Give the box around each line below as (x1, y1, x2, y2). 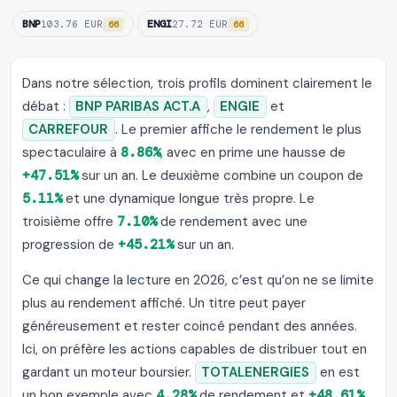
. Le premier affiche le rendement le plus (114, 121, 362, 139)
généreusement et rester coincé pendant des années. (22, 317, 357, 336)
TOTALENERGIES (201, 363, 310, 382)
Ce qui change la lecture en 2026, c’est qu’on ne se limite (22, 271, 374, 290)
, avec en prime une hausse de (160, 144, 346, 162)
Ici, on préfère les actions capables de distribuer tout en (22, 340, 367, 359)
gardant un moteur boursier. (22, 363, 195, 382)
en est (315, 363, 360, 382)
